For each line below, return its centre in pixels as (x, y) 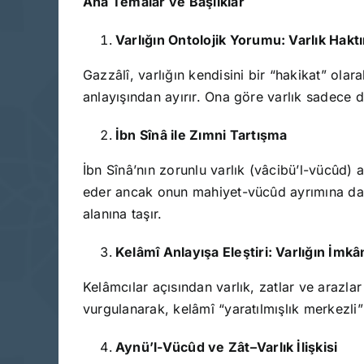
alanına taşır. (123, 213)
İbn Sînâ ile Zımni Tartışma (201, 134)
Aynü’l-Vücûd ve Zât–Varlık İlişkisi (227, 347)
